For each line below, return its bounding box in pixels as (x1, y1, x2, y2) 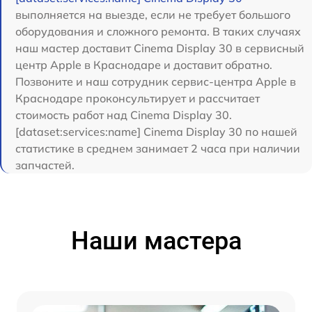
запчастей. (15, 158, 75, 173)
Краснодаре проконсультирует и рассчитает (15, 91, 260, 106)
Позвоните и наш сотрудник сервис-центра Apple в (15, 75, 296, 89)
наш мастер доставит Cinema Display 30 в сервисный (15, 41, 304, 56)
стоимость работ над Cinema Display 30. (15, 108, 232, 123)
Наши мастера (70, 226, 242, 256)
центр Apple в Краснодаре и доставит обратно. (15, 58, 272, 72)
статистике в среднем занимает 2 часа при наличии (15, 141, 300, 156)
